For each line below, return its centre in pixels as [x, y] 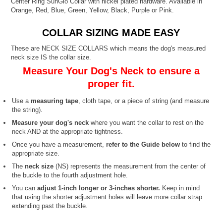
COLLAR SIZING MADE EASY [111, 32]
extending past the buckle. [50, 206]
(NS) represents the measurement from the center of [130, 166]
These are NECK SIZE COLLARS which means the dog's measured [109, 48]
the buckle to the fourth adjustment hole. [70, 175]
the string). [28, 110]
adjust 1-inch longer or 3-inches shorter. [99, 188]
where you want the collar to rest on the [146, 122]
